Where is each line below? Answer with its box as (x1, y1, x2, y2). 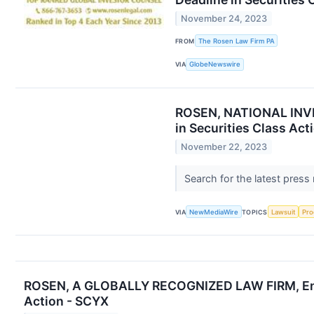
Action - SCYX (24, 294, 109, 309)
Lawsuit (271, 207, 296, 216)
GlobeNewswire (189, 60, 241, 69)
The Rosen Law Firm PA (198, 36, 275, 45)
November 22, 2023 (181, 142, 268, 153)
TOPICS (242, 207, 268, 216)
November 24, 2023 (181, 13, 268, 24)
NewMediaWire (189, 207, 239, 216)
